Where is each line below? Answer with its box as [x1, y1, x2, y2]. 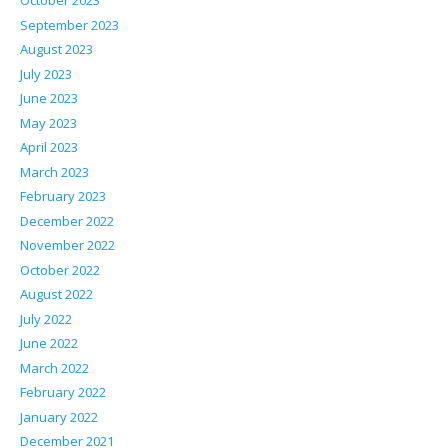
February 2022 [19, 383, 106, 402]
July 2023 [19, 64, 72, 83]
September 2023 [19, 15, 119, 34]
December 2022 [19, 211, 114, 230]
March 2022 [19, 358, 89, 377]
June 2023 [19, 89, 78, 108]
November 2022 [19, 236, 115, 255]
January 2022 [19, 407, 98, 426]
